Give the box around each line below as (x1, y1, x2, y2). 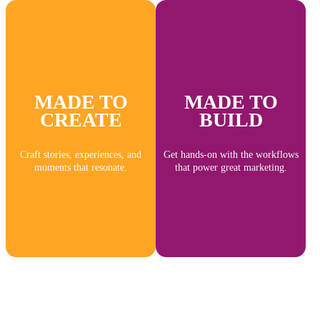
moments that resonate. (34, 162, 127, 173)
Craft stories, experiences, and (20, 149, 141, 160)
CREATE (39, 109, 122, 131)
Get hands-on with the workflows (163, 149, 299, 160)
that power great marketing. (174, 162, 287, 173)
